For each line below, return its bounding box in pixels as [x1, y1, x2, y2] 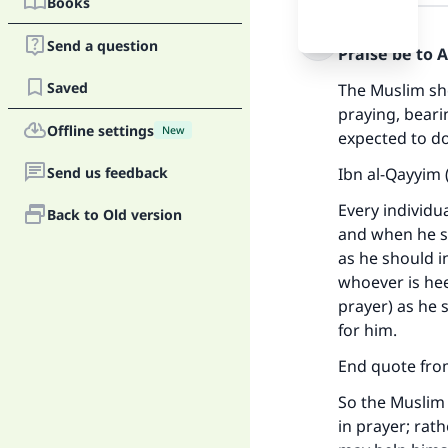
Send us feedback [47, 162, 168, 182]
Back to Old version [47, 204, 182, 224]
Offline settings [47, 120, 154, 140]
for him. [338, 319, 397, 341]
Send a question [47, 35, 158, 55]
